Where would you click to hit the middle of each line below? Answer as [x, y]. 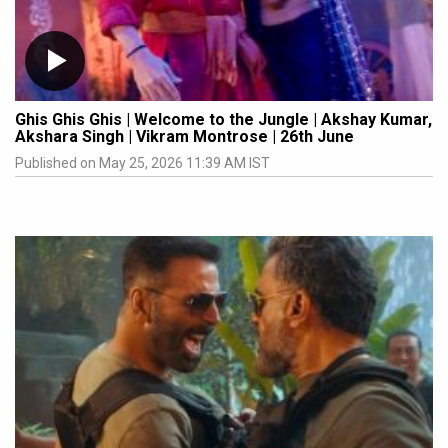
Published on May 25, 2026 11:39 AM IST [142, 163]
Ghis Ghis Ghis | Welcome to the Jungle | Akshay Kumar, [223, 120]
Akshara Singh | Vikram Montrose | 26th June [184, 137]
